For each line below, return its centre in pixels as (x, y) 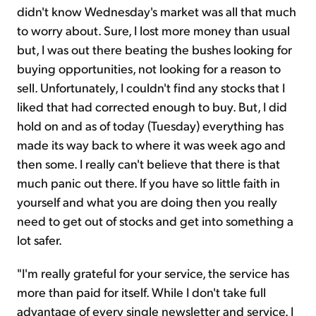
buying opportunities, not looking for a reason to (149, 68)
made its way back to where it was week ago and (151, 145)
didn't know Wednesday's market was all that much (157, 11)
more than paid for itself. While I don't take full (141, 292)
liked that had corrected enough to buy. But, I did (152, 107)
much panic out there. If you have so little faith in (148, 183)
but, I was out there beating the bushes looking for (154, 49)
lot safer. (39, 240)
